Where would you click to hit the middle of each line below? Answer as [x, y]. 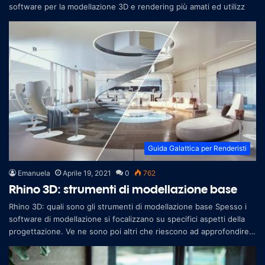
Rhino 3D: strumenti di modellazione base [123, 189]
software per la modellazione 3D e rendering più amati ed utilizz [127, 6]
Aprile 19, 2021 [87, 173]
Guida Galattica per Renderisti [197, 148]
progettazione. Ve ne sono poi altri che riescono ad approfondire [129, 231]
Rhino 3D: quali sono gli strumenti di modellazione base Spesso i [128, 206]
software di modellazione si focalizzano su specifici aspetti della [127, 219]
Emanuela [34, 173]
